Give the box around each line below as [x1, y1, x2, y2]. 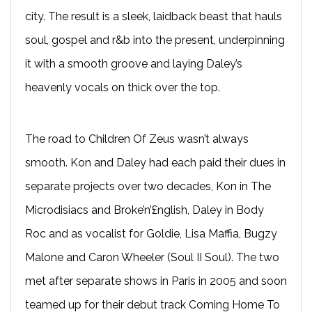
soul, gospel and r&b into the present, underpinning [25, 33, 285, 47]
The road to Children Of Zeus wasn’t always [25, 132, 249, 146]
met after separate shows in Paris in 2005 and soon [25, 274, 287, 288]
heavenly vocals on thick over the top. [25, 80, 220, 94]
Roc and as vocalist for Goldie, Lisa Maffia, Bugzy [25, 226, 277, 240]
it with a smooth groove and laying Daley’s [25, 56, 242, 70]
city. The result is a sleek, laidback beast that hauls [25, 9, 282, 23]
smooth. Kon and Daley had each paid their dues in [25, 155, 286, 169]
